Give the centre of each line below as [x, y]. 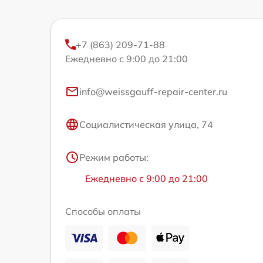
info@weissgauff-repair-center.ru [153, 92]
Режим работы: [114, 158]
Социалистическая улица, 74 [146, 125]
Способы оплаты [103, 212]
